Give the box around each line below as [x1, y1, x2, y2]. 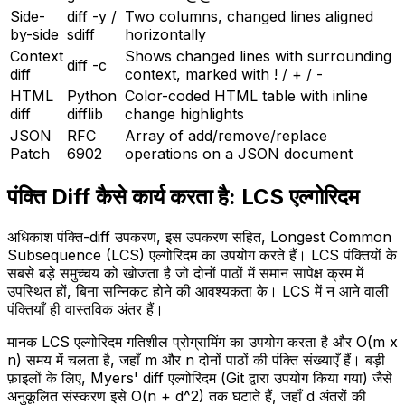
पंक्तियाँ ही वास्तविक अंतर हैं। [7, 299, 164, 318]
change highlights [125, 105, 244, 124]
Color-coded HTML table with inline [125, 87, 368, 106]
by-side [10, 25, 59, 44]
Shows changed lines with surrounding [125, 47, 391, 66]
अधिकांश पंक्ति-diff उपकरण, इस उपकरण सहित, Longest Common [7, 227, 391, 246]
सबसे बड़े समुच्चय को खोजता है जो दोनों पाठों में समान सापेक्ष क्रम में [7, 263, 363, 282]
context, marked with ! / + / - [125, 65, 323, 84]
